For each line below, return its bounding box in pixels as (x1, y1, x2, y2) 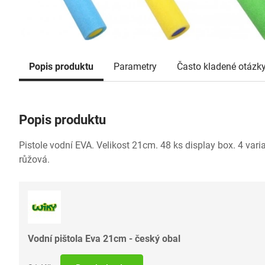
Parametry (114, 61, 157, 73)
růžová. (19, 154, 50, 166)
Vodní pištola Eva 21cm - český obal (28, 233, 180, 245)
